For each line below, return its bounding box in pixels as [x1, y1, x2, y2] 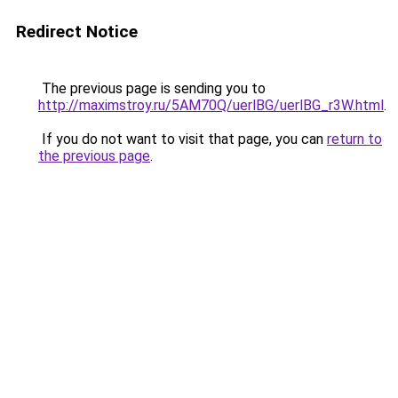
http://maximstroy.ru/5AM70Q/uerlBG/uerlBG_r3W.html [38, 97, 384, 114]
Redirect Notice [16, 21, 138, 42]
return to [327, 131, 382, 147]
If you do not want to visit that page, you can [38, 131, 327, 147]
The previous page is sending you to [38, 80, 266, 97]
